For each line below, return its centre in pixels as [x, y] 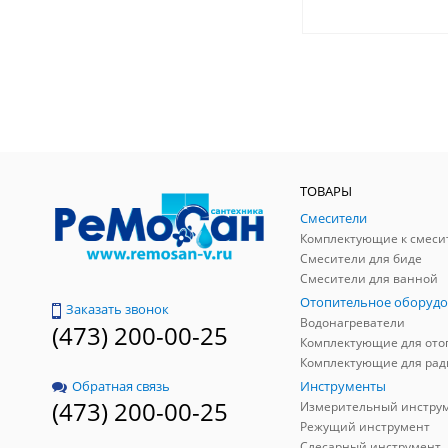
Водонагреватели [352, 322]
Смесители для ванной [369, 278]
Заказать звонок [117, 309]
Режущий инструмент [365, 426]
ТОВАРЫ [326, 190]
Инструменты [343, 385]
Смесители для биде [361, 258]
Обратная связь [121, 385]
